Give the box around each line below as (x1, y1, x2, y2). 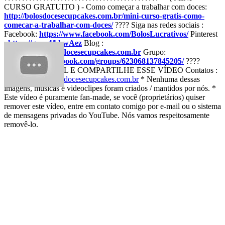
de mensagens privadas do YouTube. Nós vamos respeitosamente (4, 110, 209, 120)
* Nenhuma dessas (139, 74, 200, 83)
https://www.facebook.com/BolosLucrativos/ (39, 29, 188, 38)
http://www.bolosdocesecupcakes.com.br (4, 47, 141, 56)
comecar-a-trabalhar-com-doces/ (4, 20, 113, 29)
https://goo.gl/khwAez (8, 38, 82, 47)
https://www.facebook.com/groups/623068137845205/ (4, 56, 184, 65)
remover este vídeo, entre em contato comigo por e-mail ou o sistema (4, 101, 221, 110)
